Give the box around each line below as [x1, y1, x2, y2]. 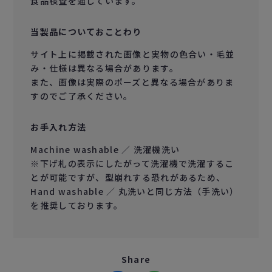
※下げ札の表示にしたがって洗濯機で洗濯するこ [30, 157, 234, 169]
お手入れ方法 [30, 120, 87, 133]
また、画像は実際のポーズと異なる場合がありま [30, 75, 234, 88]
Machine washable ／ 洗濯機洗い [30, 143, 180, 155]
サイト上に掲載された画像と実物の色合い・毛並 [30, 47, 235, 60]
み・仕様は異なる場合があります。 [30, 61, 178, 74]
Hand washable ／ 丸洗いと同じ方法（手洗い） [30, 185, 239, 197]
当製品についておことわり [30, 25, 142, 38]
